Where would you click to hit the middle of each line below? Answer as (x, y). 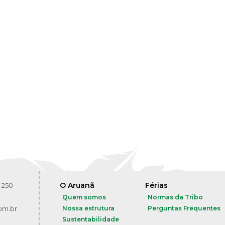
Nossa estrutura (88, 208)
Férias (156, 185)
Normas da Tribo (175, 197)
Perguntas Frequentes (184, 208)
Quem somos (84, 197)
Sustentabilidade (91, 219)
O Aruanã (77, 185)
